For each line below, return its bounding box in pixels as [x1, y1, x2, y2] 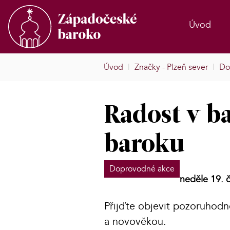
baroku [104, 133, 184, 159]
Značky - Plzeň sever [135, 62, 208, 73]
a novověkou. [104, 215, 166, 229]
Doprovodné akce [109, 163, 175, 175]
